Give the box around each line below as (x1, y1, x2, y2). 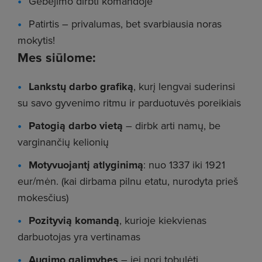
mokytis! (18, 33, 55, 47)
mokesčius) (18, 190, 68, 205)
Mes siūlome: (18, 48, 96, 67)
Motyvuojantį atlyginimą (29, 157, 143, 173)
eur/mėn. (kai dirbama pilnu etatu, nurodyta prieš (18, 174, 238, 188)
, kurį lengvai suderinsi (133, 79, 235, 94)
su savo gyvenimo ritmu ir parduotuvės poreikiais (18, 95, 241, 110)
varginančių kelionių (18, 135, 109, 149)
